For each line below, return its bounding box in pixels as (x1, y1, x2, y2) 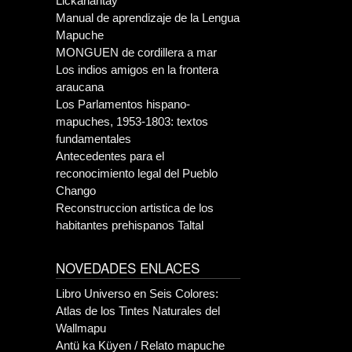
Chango (56, 184, 96, 197)
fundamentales (56, 132, 131, 145)
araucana (56, 80, 104, 93)
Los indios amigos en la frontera (56, 63, 218, 76)
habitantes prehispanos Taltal (56, 218, 203, 232)
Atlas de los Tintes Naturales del (56, 304, 220, 317)
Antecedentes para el (56, 149, 164, 163)
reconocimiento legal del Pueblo (56, 167, 218, 180)
